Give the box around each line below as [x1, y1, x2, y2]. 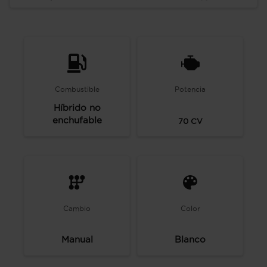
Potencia [175, 85, 206, 93]
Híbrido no [53, 103, 101, 113]
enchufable [52, 115, 102, 125]
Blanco [175, 234, 206, 244]
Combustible [54, 85, 100, 93]
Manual [61, 234, 93, 244]
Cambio [63, 204, 91, 212]
